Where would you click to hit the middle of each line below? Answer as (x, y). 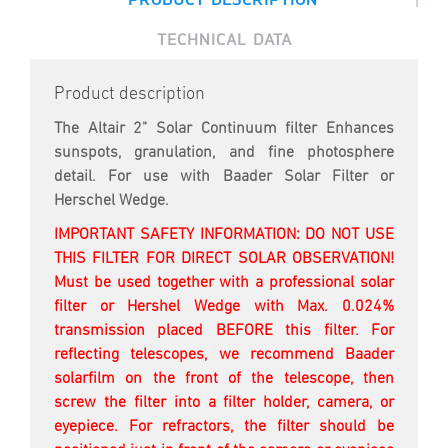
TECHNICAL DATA (224, 39)
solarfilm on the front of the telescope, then (224, 379)
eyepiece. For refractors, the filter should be (224, 427)
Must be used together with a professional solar (224, 283)
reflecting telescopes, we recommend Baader (224, 355)
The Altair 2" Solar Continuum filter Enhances (224, 129)
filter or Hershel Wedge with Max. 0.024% (224, 307)
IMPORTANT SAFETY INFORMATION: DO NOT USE (224, 235)
